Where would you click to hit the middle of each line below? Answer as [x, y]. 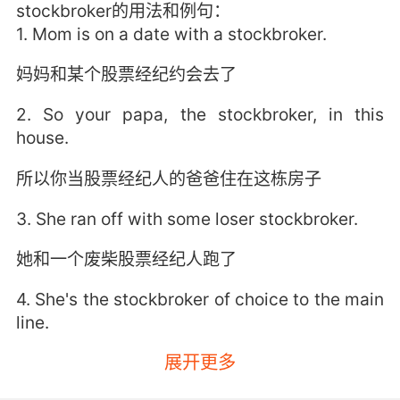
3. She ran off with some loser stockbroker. [187, 218]
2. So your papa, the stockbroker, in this [200, 115]
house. [42, 138]
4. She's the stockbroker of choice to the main [200, 299]
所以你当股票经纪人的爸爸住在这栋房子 [168, 178]
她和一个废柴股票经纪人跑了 [126, 258]
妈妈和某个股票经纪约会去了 [126, 75]
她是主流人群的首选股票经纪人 [134, 362]
